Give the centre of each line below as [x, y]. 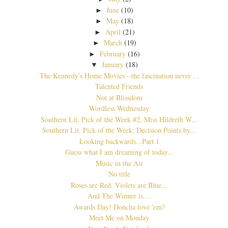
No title [119, 174]
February [113, 53]
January [113, 65]
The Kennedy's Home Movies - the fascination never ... [119, 75]
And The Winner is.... [119, 196]
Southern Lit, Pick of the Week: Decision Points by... [119, 130]
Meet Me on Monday [119, 218]
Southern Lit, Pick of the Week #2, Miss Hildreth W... [119, 119]
